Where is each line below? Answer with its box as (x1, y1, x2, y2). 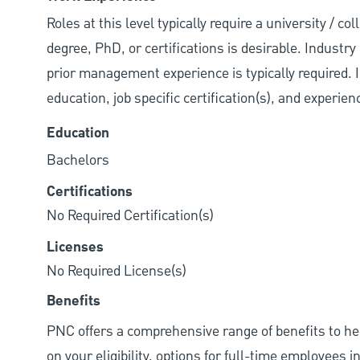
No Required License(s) (47, 261, 186, 282)
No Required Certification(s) (47, 206, 214, 227)
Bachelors (47, 150, 109, 171)
